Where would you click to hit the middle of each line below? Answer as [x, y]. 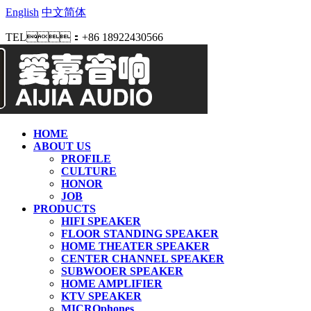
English [22, 12]
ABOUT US [62, 146]
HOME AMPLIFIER [112, 284]
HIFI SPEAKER [101, 221]
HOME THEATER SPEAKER [135, 246]
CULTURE [89, 171]
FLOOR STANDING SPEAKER [140, 234]
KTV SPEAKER [101, 296]
